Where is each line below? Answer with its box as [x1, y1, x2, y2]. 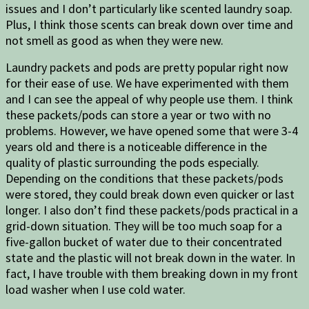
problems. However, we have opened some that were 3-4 [6, 123, 298, 139]
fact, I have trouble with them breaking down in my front [6, 266, 298, 282]
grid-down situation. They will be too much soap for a [6, 218, 282, 235]
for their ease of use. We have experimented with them [6, 75, 289, 92]
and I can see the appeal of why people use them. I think [6, 91, 293, 108]
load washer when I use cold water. [6, 281, 188, 298]
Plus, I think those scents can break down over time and [6, 17, 293, 33]
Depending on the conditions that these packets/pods [6, 170, 283, 187]
